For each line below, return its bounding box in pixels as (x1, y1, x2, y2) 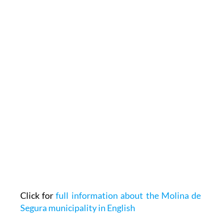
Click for (20, 190, 56, 201)
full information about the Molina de (56, 190, 201, 201)
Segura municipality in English (20, 202, 135, 214)
